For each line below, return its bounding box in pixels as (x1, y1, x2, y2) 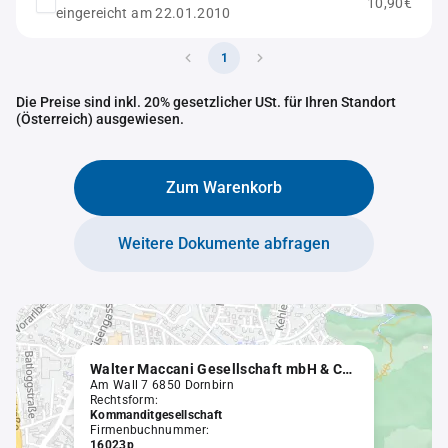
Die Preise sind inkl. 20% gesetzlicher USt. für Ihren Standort (16, 94, 396, 110)
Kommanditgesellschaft (90, 408, 223, 422)
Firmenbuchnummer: (90, 423, 210, 437)
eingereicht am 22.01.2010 (56, 5, 231, 21)
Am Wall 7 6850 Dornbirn (90, 378, 234, 392)
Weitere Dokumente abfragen (118, 234, 330, 253)
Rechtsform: (90, 393, 159, 407)
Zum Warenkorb (166, 178, 282, 197)
